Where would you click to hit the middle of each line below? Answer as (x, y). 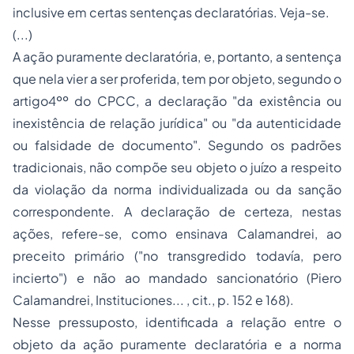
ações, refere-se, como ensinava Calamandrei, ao (177, 233)
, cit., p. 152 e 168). (240, 300)
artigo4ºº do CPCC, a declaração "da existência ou (177, 101)
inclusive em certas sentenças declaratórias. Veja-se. (171, 12)
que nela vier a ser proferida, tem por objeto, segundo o (177, 79)
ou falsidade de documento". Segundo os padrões (177, 145)
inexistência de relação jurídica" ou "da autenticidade (177, 123)
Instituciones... (141, 300)
